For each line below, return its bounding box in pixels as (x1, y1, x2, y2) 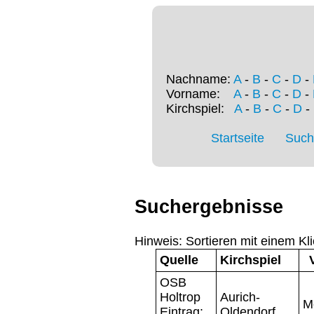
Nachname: (166, 72, 233, 87)
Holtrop (160, 289, 200, 304)
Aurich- (220, 289, 260, 304)
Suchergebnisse (135, 196, 283, 218)
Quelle (160, 252, 198, 267)
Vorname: (166, 87, 233, 102)
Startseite (211, 131, 264, 146)
